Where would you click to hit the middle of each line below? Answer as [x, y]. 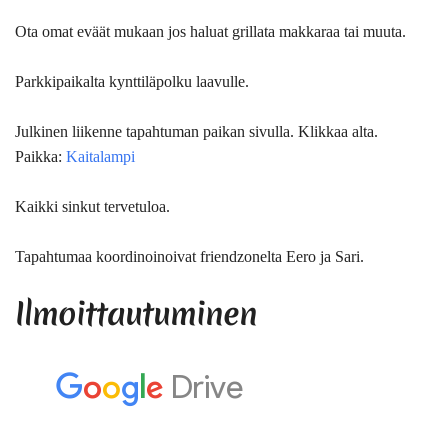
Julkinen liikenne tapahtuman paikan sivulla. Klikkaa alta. [196, 131]
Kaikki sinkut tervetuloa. [92, 206]
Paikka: [40, 156]
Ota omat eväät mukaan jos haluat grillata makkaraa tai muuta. [210, 31]
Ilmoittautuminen [136, 313]
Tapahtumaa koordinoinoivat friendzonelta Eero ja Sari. [189, 256]
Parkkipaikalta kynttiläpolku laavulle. [132, 81]
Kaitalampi [100, 156]
